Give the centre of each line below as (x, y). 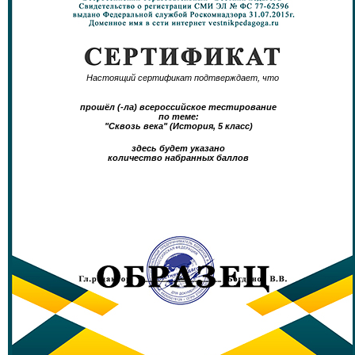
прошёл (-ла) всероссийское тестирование (178, 107)
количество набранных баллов (178, 158)
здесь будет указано (178, 148)
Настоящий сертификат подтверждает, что (182, 78)
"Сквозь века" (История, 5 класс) (178, 126)
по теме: (178, 116)
